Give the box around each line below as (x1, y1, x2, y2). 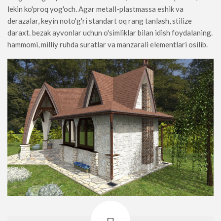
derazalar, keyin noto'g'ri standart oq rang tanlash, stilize (7, 16, 192, 26)
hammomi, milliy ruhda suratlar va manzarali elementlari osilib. (7, 40, 208, 49)
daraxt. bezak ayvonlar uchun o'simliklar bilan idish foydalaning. (7, 28, 213, 37)
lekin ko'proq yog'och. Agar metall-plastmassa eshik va (7, 4, 184, 14)
